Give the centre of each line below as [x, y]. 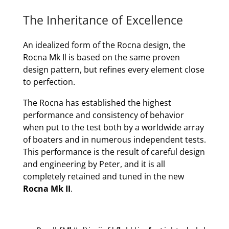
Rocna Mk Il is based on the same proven [101, 57]
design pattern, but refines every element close [113, 70]
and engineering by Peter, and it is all [94, 164]
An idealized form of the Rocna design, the [104, 45]
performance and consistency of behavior [103, 115]
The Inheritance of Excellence [103, 20]
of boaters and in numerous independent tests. [114, 140]
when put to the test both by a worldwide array [113, 127]
